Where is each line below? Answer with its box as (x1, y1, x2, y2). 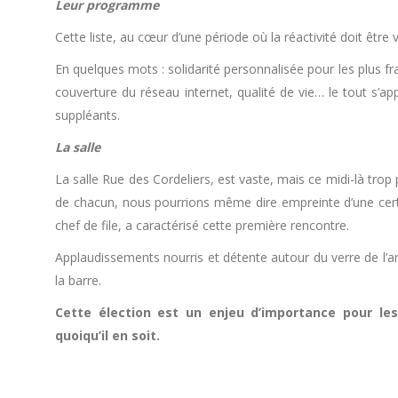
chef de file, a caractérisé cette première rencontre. (55, 217, 349, 234)
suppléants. (55, 107, 120, 123)
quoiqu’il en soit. (55, 327, 160, 344)
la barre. (55, 272, 101, 289)
